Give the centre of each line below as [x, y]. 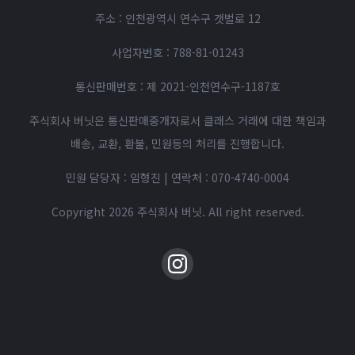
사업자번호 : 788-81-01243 [177, 52]
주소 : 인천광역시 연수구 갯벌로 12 [177, 18]
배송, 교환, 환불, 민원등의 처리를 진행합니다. [177, 143]
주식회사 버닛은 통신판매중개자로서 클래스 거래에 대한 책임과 [177, 120]
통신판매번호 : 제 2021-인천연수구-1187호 [177, 86]
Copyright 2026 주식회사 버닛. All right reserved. [177, 211]
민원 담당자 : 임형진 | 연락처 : [139, 177]
